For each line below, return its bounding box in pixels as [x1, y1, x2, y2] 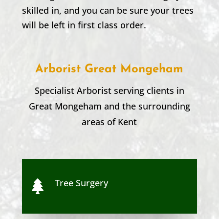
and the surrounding [104, 100, 190, 112]
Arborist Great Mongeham [35, 63, 184, 75]
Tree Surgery [54, 176, 108, 189]
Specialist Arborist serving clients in [34, 84, 184, 96]
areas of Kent [82, 115, 137, 128]
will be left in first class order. [22, 19, 146, 31]
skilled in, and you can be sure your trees [22, 4, 194, 16]
